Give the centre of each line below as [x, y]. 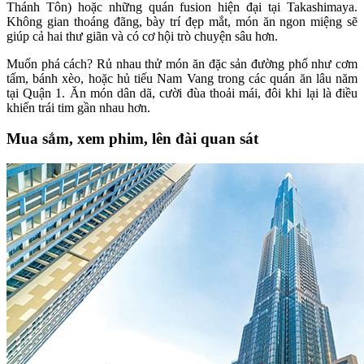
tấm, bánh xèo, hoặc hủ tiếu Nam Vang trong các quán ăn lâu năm [182, 78]
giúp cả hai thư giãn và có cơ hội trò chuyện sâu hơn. [142, 36]
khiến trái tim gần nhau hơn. [78, 107]
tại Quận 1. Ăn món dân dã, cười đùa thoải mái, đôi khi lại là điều [182, 93]
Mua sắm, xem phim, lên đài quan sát [132, 139]
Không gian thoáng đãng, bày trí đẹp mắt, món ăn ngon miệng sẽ [182, 21]
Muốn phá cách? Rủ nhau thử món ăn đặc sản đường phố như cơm [182, 63]
